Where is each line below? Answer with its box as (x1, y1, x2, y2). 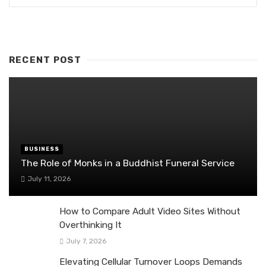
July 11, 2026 (27, 175, 71, 183)
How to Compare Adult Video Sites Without (59, 206, 240, 217)
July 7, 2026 (65, 237, 106, 246)
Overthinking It (59, 220, 122, 231)
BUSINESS (24, 145, 59, 152)
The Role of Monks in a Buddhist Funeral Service (21, 157, 235, 169)
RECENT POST (9, 55, 82, 66)
